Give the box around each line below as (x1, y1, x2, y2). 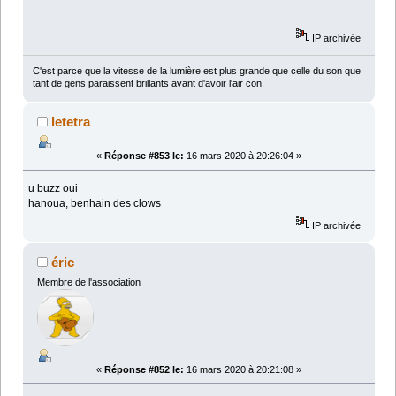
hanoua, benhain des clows (28, 197, 162, 210)
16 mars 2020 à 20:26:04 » (184, 150, 301, 162)
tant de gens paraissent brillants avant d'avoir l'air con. (32, 78, 264, 89)
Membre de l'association (36, 276, 141, 287)
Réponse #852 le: (104, 363, 184, 375)
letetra (51, 114, 91, 130)
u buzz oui (28, 182, 79, 195)
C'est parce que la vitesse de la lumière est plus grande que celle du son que (32, 65, 361, 77)
